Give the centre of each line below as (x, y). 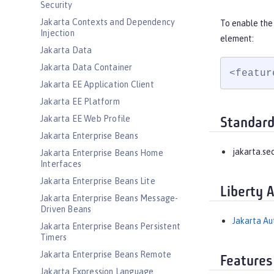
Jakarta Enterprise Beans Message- (109, 198)
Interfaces (61, 164)
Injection (57, 33)
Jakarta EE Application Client (97, 84)
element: (237, 39)
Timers (54, 237)
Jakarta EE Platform (80, 102)
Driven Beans (66, 209)
